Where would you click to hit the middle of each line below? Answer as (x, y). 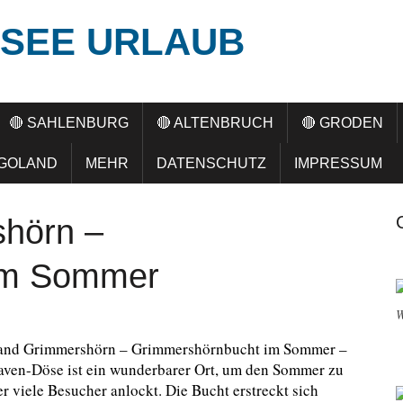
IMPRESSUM (338, 163)
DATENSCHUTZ (211, 163)
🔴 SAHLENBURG (69, 123)
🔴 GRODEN (342, 123)
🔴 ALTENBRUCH (215, 123)
